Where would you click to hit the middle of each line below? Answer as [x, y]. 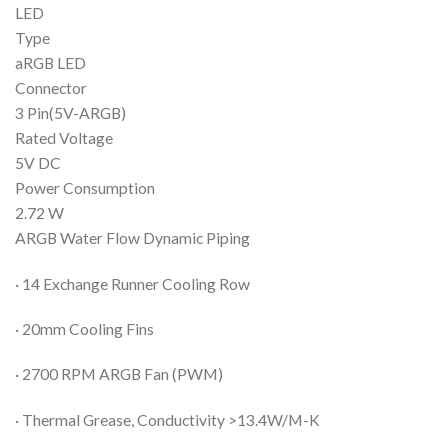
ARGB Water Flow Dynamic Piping [132, 238]
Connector [51, 88]
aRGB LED [50, 63]
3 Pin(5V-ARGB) [70, 113]
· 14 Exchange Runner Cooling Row [132, 283]
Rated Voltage [64, 138]
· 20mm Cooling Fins [84, 329]
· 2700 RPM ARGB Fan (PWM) [119, 374]
